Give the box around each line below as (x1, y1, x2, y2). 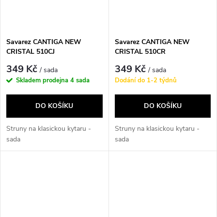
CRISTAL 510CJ (6, 47, 55, 57)
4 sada (70, 76, 90, 85)
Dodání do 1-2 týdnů (114, 76, 177, 85)
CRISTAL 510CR (114, 47, 166, 57)
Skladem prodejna (16, 76, 70, 85)
